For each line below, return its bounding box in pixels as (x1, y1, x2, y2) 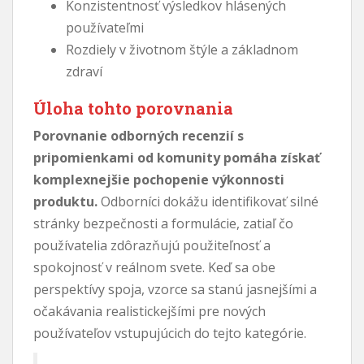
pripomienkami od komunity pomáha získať (33, 148, 320, 167)
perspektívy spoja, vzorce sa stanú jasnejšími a (33, 279, 317, 298)
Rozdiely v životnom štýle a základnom (66, 40, 298, 58)
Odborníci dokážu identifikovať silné (97, 192, 318, 210)
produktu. (33, 192, 97, 210)
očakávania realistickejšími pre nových (33, 301, 266, 320)
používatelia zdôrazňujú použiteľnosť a (33, 236, 271, 254)
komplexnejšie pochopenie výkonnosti (33, 170, 284, 188)
